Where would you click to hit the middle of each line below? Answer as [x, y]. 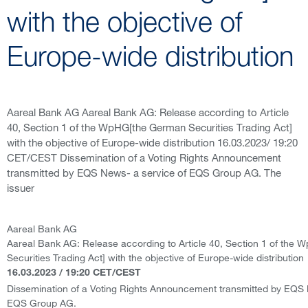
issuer [21, 188]
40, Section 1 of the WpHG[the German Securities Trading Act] [150, 127]
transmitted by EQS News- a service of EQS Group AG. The [144, 173]
